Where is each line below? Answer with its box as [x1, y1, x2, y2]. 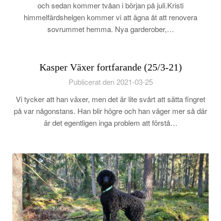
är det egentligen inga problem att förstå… [43, 117, 178, 128]
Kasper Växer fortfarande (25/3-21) [39, 62, 182, 73]
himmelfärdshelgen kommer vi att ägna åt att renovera [24, 12, 197, 22]
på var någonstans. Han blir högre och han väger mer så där [14, 106, 207, 116]
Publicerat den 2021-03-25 [68, 76, 153, 87]
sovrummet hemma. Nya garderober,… [47, 24, 174, 34]
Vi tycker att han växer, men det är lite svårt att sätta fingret [16, 94, 205, 104]
